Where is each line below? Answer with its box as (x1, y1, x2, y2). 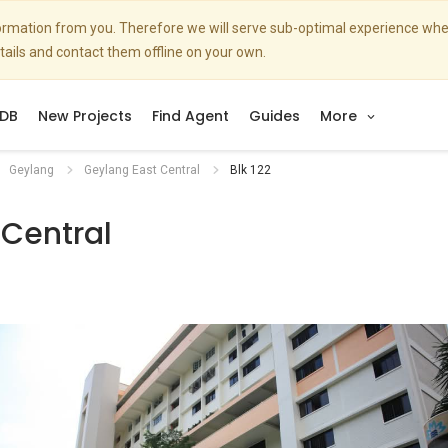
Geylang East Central (84, 163, 200, 177)
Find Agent (152, 106, 229, 126)
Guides (249, 106, 300, 126)
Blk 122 (230, 163, 271, 177)
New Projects (38, 106, 132, 126)
